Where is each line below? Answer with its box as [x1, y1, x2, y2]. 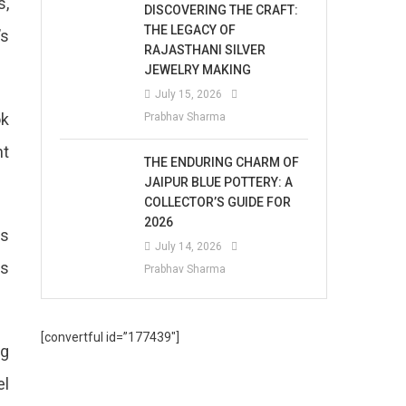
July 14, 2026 [155, 240, 223, 253]
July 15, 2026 [155, 88, 223, 101]
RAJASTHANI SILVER [144, 43, 266, 57]
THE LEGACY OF [144, 23, 237, 37]
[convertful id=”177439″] [41, 330, 180, 344]
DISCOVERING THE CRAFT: [144, 3, 299, 17]
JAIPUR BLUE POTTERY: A [144, 175, 294, 189]
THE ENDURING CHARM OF [144, 155, 300, 169]
